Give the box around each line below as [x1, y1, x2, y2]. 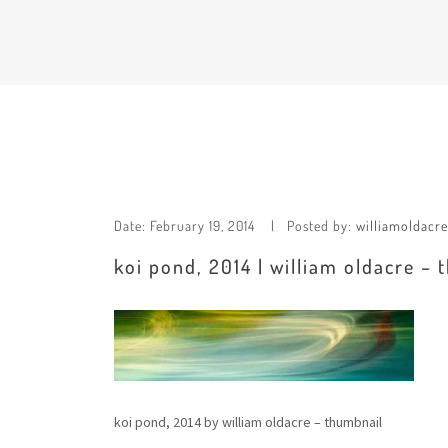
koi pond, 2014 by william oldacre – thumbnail [114, 413, 382, 431]
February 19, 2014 [150, 217, 255, 234]
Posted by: [287, 217, 356, 234]
